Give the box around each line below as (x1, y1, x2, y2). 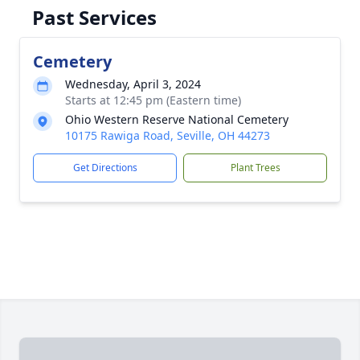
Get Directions (72, 161, 137, 174)
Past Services (32, 4, 157, 31)
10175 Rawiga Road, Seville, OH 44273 (65, 128, 270, 143)
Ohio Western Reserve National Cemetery (65, 112, 288, 127)
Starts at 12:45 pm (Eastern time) (65, 92, 241, 108)
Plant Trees (230, 161, 280, 174)
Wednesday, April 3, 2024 (65, 76, 201, 92)
